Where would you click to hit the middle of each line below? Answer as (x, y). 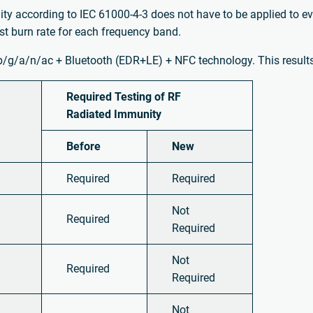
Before (84, 146)
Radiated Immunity (114, 114)
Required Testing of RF (124, 96)
